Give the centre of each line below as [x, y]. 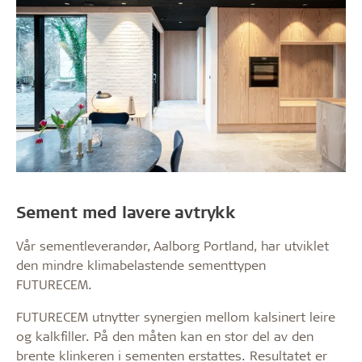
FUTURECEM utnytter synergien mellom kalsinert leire [176, 317]
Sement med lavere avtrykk [126, 212]
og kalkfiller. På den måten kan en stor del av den [165, 336]
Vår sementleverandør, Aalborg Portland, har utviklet [173, 246]
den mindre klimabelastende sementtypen [141, 265]
